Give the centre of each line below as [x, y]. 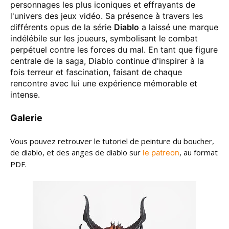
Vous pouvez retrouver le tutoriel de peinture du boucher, [112, 141]
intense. [25, 95]
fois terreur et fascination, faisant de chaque [96, 72]
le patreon [161, 153]
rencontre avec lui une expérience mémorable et [104, 83]
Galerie [26, 118]
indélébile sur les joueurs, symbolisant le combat [104, 38]
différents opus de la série [62, 27]
